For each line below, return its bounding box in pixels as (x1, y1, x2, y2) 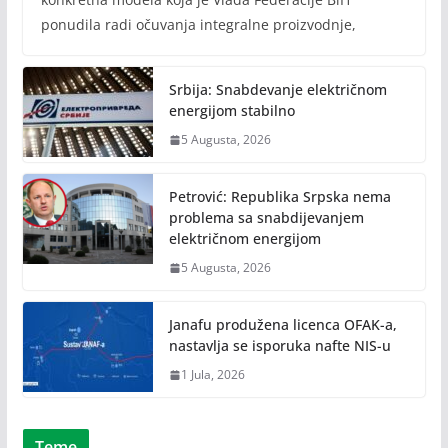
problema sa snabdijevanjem (168, 208, 364, 228)
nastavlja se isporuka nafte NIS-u (168, 336, 391, 356)
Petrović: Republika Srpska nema (168, 187, 391, 207)
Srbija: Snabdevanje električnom (168, 80, 387, 100)
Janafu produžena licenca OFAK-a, (168, 315, 397, 335)
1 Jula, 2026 (180, 366, 245, 384)
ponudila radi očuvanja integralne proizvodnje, (40, 15, 356, 35)
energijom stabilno (168, 101, 295, 121)
